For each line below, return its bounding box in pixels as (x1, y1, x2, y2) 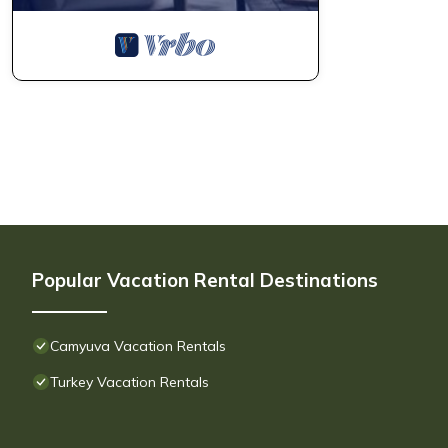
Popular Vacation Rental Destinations (32, 268, 378, 293)
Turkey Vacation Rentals (50, 373, 209, 392)
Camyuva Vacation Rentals (50, 337, 226, 356)
